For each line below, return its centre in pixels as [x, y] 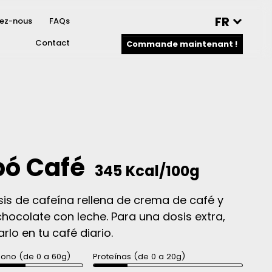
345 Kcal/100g [148, 171]
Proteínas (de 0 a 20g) [139, 256]
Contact [53, 43]
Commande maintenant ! [182, 44]
